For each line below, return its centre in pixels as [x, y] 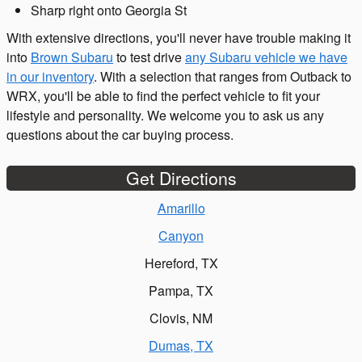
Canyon [181, 236]
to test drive [149, 57]
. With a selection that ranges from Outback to [223, 77]
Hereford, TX [181, 263]
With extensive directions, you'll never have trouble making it [179, 38]
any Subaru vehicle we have [266, 57]
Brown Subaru [72, 57]
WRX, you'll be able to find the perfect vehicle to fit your [163, 96]
